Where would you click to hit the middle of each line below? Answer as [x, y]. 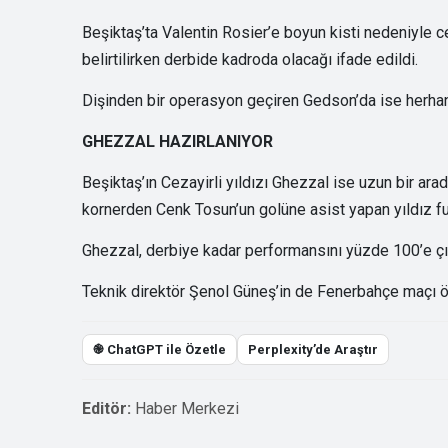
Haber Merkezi [187, 408]
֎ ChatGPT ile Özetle [159, 349]
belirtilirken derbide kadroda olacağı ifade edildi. [250, 59]
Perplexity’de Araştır [313, 349]
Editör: [106, 408]
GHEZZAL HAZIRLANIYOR [177, 141]
